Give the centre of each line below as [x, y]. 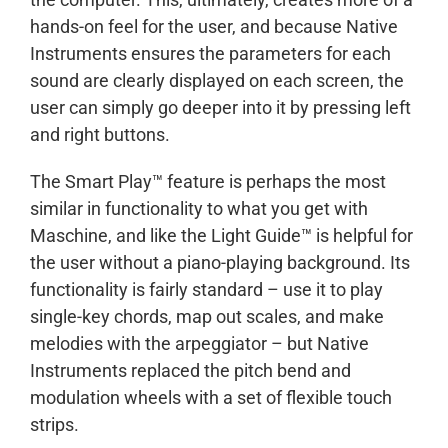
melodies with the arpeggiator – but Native [199, 344]
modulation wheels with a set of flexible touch [211, 398]
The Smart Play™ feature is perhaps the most [208, 182]
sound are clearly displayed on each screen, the [217, 81]
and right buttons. [100, 135]
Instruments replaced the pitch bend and [190, 371]
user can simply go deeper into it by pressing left [220, 108]
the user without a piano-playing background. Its [220, 263]
